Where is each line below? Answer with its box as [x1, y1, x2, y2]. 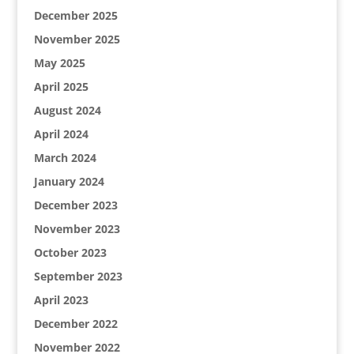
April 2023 [33, 292, 88, 307]
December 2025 [33, 8, 118, 23]
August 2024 [33, 103, 101, 118]
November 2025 [33, 32, 120, 47]
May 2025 [33, 55, 85, 70]
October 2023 [33, 245, 107, 260]
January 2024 [33, 174, 104, 189]
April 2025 [33, 79, 88, 94]
